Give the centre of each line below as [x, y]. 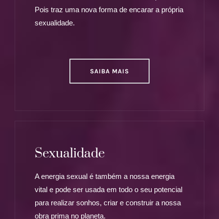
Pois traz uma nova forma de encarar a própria [109, 10]
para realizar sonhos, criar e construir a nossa [108, 203]
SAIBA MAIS [109, 71]
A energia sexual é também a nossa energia [105, 176]
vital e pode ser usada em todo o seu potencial [109, 190]
